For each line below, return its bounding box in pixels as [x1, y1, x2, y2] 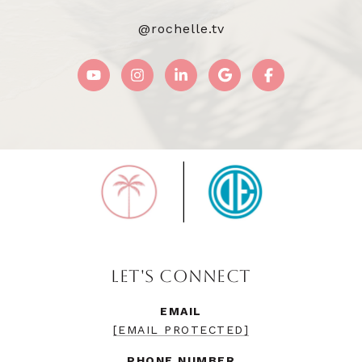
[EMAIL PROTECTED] [112, 323, 250, 337]
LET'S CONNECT [111, 266, 251, 287]
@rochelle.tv [137, 21, 225, 37]
